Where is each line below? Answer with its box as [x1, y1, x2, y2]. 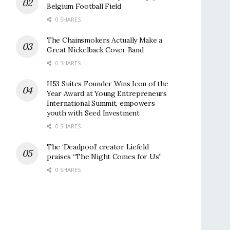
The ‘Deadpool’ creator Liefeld [47, 142, 149, 152]
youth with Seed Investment [47, 108, 140, 118]
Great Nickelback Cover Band [47, 45, 144, 55]
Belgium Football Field [47, 2, 121, 11]
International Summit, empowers [47, 99, 155, 108]
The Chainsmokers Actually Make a [47, 35, 163, 45]
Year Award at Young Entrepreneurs [47, 89, 167, 99]
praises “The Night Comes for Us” [47, 152, 162, 162]
